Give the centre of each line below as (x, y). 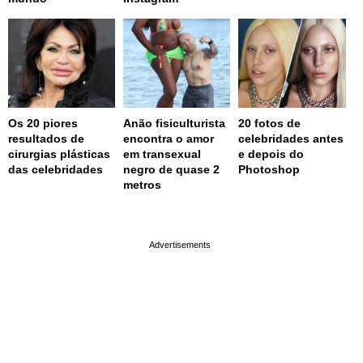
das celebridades (56, 169)
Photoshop (269, 169)
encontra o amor (169, 138)
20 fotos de (270, 123)
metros (143, 184)
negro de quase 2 (172, 169)
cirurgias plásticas (59, 154)
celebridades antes (291, 138)
